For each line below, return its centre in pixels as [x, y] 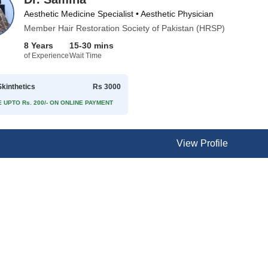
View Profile [202, 143]
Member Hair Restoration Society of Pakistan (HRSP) [125, 28]
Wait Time [86, 56]
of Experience [47, 56]
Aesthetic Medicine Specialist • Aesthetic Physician [119, 14]
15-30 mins [92, 45]
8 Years [39, 45]
